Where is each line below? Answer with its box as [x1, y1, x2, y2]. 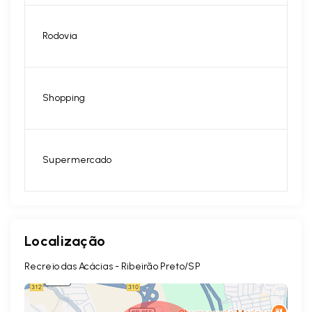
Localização [24, 233, 106, 250]
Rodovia [42, 30, 78, 42]
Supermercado [42, 154, 112, 166]
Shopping [42, 92, 86, 104]
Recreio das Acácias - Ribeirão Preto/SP [24, 260, 201, 273]
